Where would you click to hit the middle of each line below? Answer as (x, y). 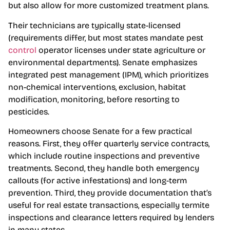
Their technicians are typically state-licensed (94, 25)
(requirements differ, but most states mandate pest (106, 37)
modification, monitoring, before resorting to (94, 99)
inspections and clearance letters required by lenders (111, 218)
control (22, 50)
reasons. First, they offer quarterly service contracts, (109, 144)
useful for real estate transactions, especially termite (109, 205)
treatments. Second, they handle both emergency (104, 168)
